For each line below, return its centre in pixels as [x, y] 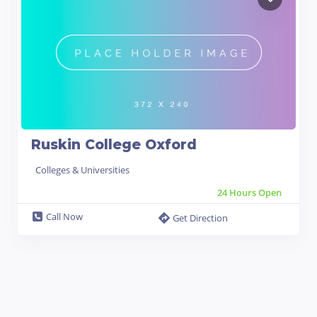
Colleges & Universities [82, 169]
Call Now [64, 216]
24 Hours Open [249, 192]
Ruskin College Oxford [114, 144]
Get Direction [200, 218]
